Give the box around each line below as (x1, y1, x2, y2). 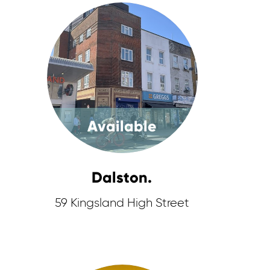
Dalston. (92, 168, 152, 187)
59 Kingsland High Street (55, 197, 190, 209)
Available (87, 117, 157, 136)
